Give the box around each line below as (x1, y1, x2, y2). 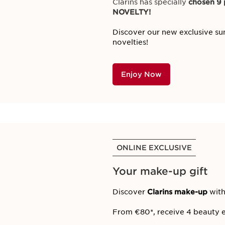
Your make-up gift (113, 165, 208, 177)
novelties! (113, 38, 148, 46)
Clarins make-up (145, 188, 209, 196)
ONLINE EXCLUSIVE (117, 144, 192, 152)
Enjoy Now (121, 70, 162, 78)
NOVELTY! (113, 8, 151, 16)
